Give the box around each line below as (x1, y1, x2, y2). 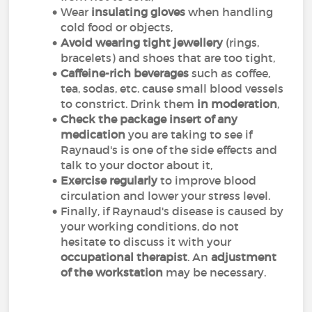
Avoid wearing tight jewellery (61, 36, 224, 49)
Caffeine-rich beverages (61, 66, 189, 80)
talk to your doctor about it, (61, 158, 213, 172)
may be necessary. (163, 265, 267, 279)
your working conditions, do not (61, 219, 240, 233)
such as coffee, (189, 66, 271, 80)
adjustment (211, 250, 277, 264)
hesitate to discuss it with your (61, 235, 232, 249)
